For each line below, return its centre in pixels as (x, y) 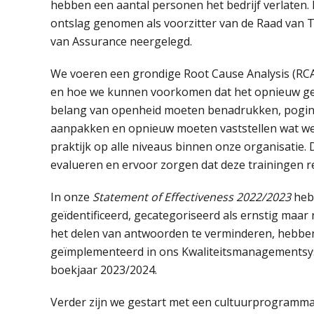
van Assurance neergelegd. (121, 41)
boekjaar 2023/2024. (104, 269)
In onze (71, 197)
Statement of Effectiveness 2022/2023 (192, 197)
